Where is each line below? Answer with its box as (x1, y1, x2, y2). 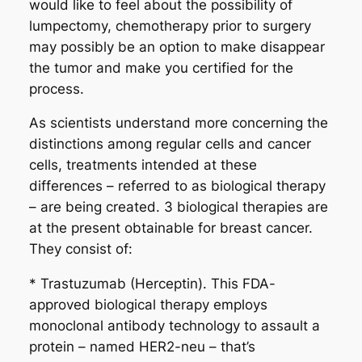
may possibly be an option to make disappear (28, 38, 325, 55)
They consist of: (28, 241, 133, 258)
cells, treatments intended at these (28, 157, 257, 174)
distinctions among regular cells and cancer (28, 136, 311, 153)
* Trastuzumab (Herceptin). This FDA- (28, 276, 276, 293)
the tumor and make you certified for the (28, 59, 293, 76)
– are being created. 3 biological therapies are (28, 199, 328, 216)
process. (28, 80, 84, 97)
